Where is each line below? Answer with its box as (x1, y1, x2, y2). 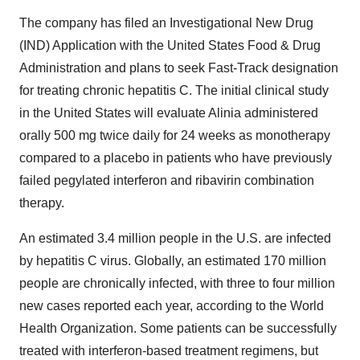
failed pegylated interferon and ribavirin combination (19, 174, 314, 187)
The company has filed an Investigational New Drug (19, 16, 313, 30)
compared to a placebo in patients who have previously (19, 151, 332, 165)
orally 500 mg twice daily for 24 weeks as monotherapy (19, 129, 330, 142)
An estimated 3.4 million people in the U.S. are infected (19, 231, 331, 245)
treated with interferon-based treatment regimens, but (19, 344, 318, 358)
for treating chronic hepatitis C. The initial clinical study (19, 84, 329, 97)
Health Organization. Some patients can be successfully (19, 321, 337, 335)
